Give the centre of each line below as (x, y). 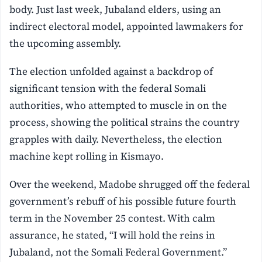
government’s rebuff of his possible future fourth (123, 201)
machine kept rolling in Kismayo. (87, 156)
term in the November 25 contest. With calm (113, 218)
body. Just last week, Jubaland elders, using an (116, 9)
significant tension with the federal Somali (108, 88)
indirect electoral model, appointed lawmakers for (127, 26)
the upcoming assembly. (65, 43)
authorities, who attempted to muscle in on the (118, 105)
